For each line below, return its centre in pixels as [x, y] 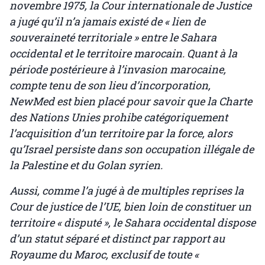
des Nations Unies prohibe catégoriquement [119, 117]
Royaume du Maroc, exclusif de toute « [104, 255]
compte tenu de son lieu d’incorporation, [110, 85]
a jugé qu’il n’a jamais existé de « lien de [107, 22]
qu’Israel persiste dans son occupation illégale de [132, 149]
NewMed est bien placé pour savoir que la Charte [131, 101]
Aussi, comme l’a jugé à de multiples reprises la [127, 191]
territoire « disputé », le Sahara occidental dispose [132, 223]
